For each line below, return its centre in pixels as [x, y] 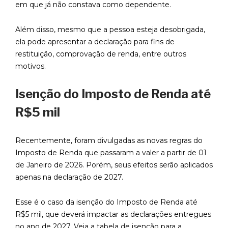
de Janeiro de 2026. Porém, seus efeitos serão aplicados [114, 165]
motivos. [31, 66]
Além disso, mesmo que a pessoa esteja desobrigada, [110, 30]
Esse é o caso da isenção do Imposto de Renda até [106, 202]
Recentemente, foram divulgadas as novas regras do [109, 141]
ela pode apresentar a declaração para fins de [95, 42]
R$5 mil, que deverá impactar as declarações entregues [113, 215]
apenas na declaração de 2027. [70, 177]
